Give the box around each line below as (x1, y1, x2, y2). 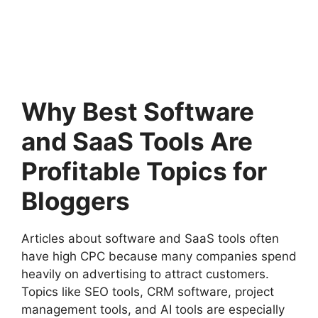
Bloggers (21, 185, 130, 216)
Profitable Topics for (21, 155, 267, 186)
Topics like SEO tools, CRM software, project (21, 284, 274, 299)
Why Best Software (21, 96, 254, 126)
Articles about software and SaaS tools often (21, 231, 279, 246)
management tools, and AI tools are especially (21, 302, 285, 317)
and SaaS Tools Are (21, 126, 253, 156)
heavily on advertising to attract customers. (21, 266, 269, 281)
